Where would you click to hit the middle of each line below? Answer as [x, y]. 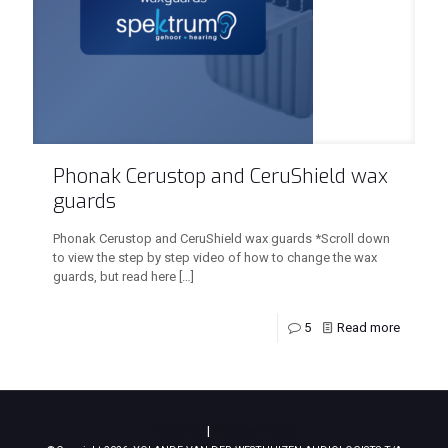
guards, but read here [114, 276]
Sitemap [179, 430]
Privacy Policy [253, 430]
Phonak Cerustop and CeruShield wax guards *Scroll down [221, 238]
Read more [368, 327]
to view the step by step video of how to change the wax [215, 257]
